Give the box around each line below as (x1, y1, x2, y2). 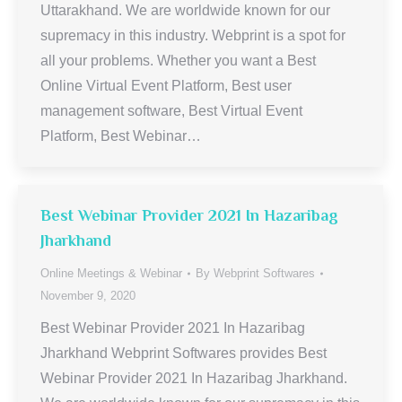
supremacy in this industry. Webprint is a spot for (40, 28, 345, 43)
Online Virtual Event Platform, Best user (40, 78, 292, 93)
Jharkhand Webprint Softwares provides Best (40, 345, 327, 361)
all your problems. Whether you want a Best (40, 53, 316, 68)
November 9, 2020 (40, 289, 135, 302)
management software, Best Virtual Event (40, 103, 302, 118)
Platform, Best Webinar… (40, 128, 201, 144)
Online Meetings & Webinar (40, 267, 182, 280)
